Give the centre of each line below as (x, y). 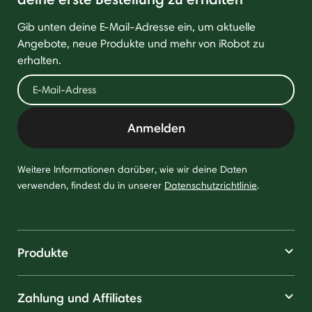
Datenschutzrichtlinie (211, 185)
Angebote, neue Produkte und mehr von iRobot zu (141, 44)
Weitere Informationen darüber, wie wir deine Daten (132, 169)
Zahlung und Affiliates (80, 298)
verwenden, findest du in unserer (91, 185)
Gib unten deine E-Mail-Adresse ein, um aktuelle (136, 27)
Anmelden (156, 128)
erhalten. (39, 60)
